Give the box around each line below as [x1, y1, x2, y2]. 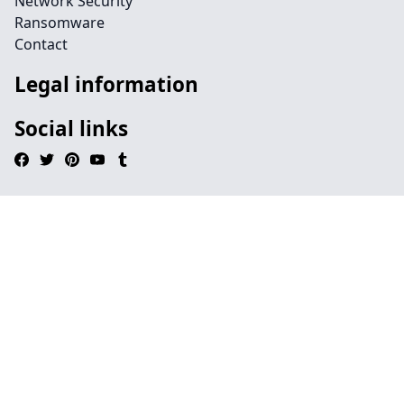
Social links [14, 115, 128, 142]
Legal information [14, 70, 198, 98]
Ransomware [14, 13, 105, 32]
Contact [14, 34, 68, 54]
